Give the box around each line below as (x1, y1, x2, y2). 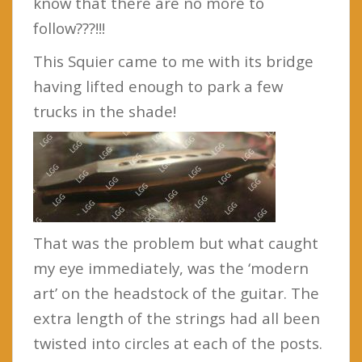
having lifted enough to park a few (33, 75, 283, 96)
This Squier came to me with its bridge (33, 50, 314, 71)
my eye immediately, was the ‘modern (33, 257, 309, 278)
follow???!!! (33, 17, 105, 38)
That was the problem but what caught (33, 232, 318, 253)
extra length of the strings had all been (33, 307, 320, 328)
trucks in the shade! (33, 100, 176, 121)
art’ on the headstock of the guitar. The (33, 282, 319, 303)
